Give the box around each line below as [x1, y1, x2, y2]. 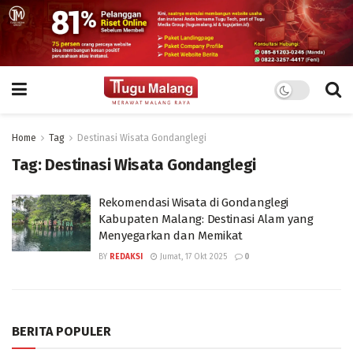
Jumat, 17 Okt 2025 [158, 252, 227, 262]
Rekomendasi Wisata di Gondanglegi [98, 195, 289, 210]
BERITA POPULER [12, 324, 111, 340]
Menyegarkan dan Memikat [98, 229, 243, 243]
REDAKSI [110, 252, 143, 262]
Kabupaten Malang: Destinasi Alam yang [98, 212, 314, 227]
